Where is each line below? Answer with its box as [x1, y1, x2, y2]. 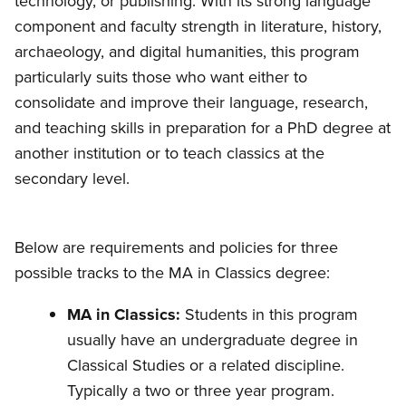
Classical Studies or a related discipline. [67, 353, 344, 377]
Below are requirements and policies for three [14, 236, 338, 259]
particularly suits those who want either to [14, 65, 307, 89]
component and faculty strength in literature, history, [14, 14, 382, 38]
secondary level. [14, 167, 130, 190]
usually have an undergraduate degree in [67, 328, 358, 352]
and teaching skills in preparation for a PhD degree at [14, 116, 391, 140]
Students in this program [180, 303, 358, 326]
